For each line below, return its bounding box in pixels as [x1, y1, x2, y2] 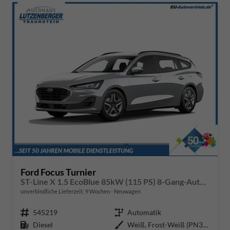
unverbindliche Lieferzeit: [21, 187, 85, 195]
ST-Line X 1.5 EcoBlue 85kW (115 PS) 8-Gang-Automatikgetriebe [200, 176, 206, 186]
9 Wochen [85, 187, 110, 195]
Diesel [33, 220, 53, 229]
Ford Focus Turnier [21, 166, 96, 178]
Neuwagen [113, 187, 141, 195]
